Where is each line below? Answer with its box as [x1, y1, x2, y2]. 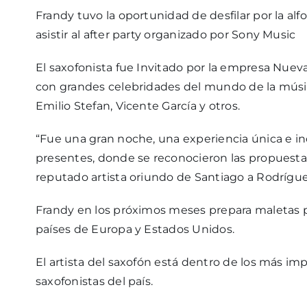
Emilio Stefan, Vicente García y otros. [35, 99, 241, 113]
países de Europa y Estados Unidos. [35, 223, 235, 236]
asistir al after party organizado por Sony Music [35, 28, 299, 42]
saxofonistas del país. [35, 275, 153, 288]
